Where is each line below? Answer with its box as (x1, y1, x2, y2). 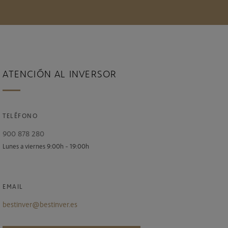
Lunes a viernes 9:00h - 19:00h (3, 141, 90, 150)
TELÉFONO (3, 111, 38, 120)
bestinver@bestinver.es (3, 199, 78, 209)
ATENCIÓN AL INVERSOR (3, 67, 117, 79)
